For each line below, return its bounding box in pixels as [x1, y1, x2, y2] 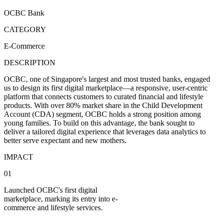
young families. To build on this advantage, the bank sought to [4, 118, 195, 127]
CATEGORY [4, 25, 46, 34]
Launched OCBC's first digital [4, 185, 97, 194]
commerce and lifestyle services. [4, 203, 103, 212]
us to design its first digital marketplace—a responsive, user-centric [4, 83, 208, 92]
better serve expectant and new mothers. [4, 136, 127, 145]
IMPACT [4, 152, 33, 161]
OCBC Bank [4, 8, 44, 17]
